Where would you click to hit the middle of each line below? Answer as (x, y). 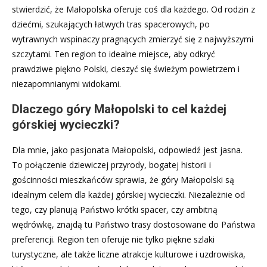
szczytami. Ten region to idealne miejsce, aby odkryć (114, 54)
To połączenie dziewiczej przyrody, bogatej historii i (111, 164)
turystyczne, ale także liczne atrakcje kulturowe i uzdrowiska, (129, 254)
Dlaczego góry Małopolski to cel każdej (119, 109)
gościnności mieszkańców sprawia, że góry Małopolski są (123, 179)
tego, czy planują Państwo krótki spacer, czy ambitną (115, 209)
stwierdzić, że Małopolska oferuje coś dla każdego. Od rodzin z (133, 9)
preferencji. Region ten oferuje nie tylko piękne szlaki (113, 239)
